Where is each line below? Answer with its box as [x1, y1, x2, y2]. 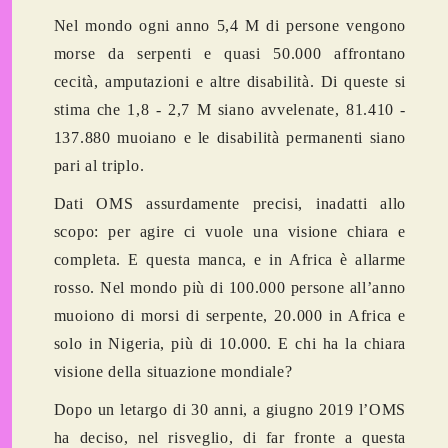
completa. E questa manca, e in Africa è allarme [53, 251, 407, 269]
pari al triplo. [53, 157, 145, 175]
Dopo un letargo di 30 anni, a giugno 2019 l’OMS [53, 401, 407, 419]
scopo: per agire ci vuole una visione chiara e [53, 223, 407, 241]
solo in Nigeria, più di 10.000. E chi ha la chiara [53, 335, 407, 353]
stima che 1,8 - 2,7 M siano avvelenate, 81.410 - [53, 101, 407, 119]
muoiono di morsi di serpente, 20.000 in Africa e [53, 307, 407, 325]
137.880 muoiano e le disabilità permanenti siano [53, 129, 407, 147]
